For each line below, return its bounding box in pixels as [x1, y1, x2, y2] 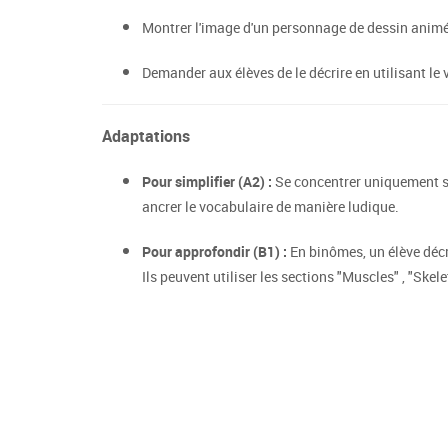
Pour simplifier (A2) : [142, 172, 272, 191]
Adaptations [102, 125, 190, 147]
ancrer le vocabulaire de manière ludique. [142, 197, 399, 216]
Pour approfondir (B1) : [142, 242, 287, 261]
